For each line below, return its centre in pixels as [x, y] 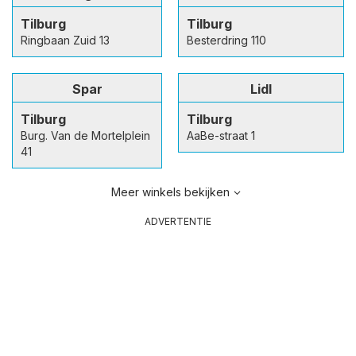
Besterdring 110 [226, 41]
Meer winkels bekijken [170, 192]
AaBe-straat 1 [221, 136]
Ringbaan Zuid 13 [65, 41]
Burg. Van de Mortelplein [85, 136]
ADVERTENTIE [178, 222]
